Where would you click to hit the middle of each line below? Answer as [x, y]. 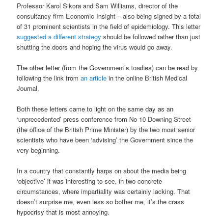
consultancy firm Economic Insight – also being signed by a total [109, 16]
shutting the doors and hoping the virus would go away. [95, 47]
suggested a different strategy [59, 36]
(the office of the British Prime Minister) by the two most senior [106, 129]
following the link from [49, 78]
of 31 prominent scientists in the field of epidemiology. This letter [109, 26]
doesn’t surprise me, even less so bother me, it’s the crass [101, 202]
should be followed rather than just [151, 36]
